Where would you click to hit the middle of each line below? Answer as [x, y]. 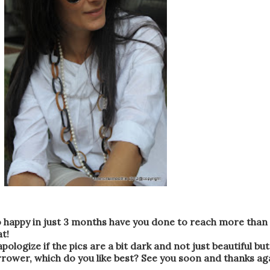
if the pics [65, 246]
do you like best [99, 258]
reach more [217, 221]
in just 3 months [70, 221]
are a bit [109, 246]
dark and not [160, 246]
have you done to [148, 221]
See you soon [171, 258]
